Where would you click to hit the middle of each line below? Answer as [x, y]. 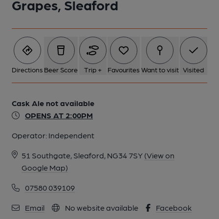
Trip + [93, 69]
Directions [27, 69]
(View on [159, 155]
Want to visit [160, 69]
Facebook [174, 208]
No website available [101, 208]
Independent [71, 135]
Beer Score [61, 69]
